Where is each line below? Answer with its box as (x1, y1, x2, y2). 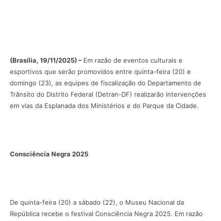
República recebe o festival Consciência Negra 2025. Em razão (10, 209, 203, 218)
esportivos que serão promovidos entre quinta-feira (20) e (10, 67, 191, 75)
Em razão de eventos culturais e (83, 56, 183, 64)
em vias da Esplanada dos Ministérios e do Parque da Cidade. (10, 101, 199, 110)
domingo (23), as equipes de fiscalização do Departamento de (10, 78, 201, 87)
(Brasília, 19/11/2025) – (10, 56, 83, 64)
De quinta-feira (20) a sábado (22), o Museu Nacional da (10, 198, 184, 206)
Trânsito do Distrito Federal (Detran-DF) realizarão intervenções (10, 90, 206, 98)
